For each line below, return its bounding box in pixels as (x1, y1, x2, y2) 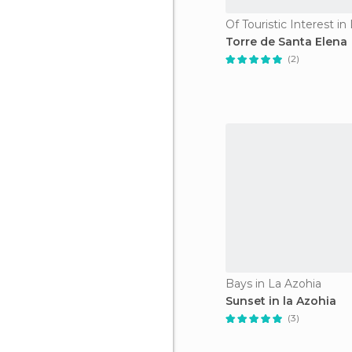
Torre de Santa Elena (225, 35, 347, 49)
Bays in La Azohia (225, 277, 321, 291)
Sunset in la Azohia (225, 294, 336, 308)
